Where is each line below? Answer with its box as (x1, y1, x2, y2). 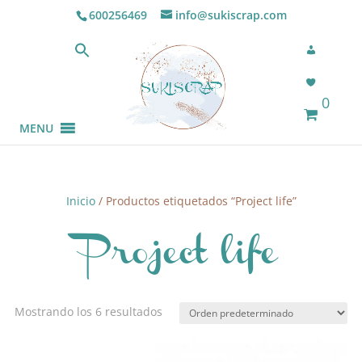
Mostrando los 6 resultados (14, 303, 162, 319)
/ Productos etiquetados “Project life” (95, 192, 297, 208)
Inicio (65, 192, 95, 208)
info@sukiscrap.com (175, 6, 287, 23)
